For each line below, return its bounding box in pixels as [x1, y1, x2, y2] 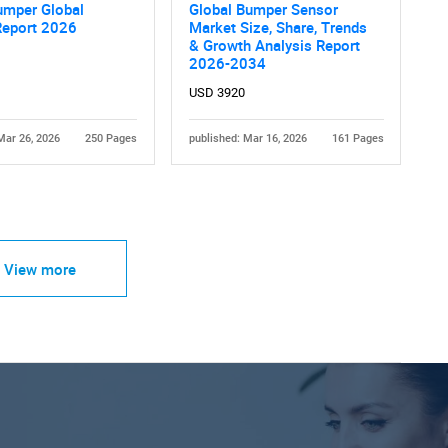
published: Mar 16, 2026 [188, 132, 307, 146]
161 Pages [331, 132, 384, 146]
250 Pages [84, 132, 137, 146]
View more [3, 258, 76, 279]
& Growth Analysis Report [188, 35, 360, 56]
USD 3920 [188, 85, 245, 101]
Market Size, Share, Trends [188, 17, 367, 38]
